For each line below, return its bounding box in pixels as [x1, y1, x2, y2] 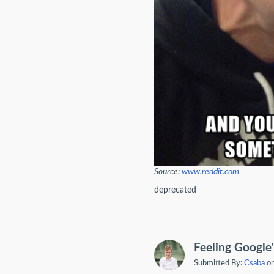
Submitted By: [193, 259, 244, 267]
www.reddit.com [181, 167, 239, 176]
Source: [154, 167, 182, 176]
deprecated [154, 185, 196, 194]
